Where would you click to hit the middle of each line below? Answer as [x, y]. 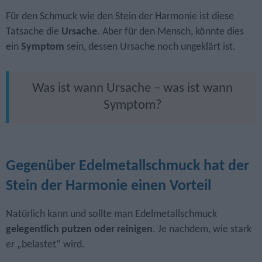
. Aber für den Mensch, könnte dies [170, 32]
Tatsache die [34, 32]
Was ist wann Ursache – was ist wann [132, 89]
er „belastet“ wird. [45, 244]
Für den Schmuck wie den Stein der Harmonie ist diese [120, 17]
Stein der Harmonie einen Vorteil [108, 187]
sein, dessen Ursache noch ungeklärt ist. [150, 47]
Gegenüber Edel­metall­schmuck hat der [127, 167]
